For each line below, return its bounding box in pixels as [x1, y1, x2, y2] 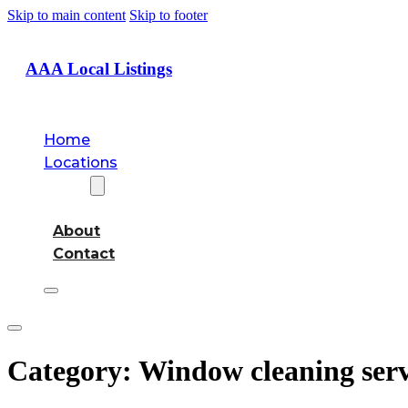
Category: [7, 353, 138, 387]
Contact [53, 245, 115, 263]
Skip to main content [7, 7, 126, 23]
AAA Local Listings [25, 58, 172, 78]
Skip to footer [129, 7, 208, 23]
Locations [44, 154, 117, 172]
